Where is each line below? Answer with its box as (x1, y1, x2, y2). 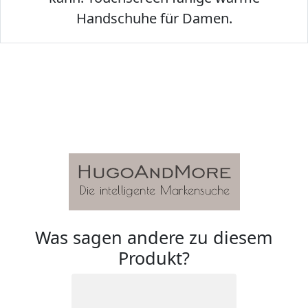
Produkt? (118, 246, 190, 270)
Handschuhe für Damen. (76, 9, 232, 28)
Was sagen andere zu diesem (35, 225, 273, 250)
